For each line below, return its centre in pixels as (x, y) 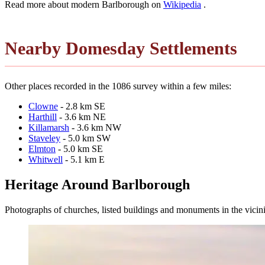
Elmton (42, 148)
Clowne (43, 106)
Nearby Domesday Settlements (121, 48)
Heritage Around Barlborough (97, 184)
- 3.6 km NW (95, 127)
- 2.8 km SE (82, 106)
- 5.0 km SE (79, 148)
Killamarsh (49, 127)
